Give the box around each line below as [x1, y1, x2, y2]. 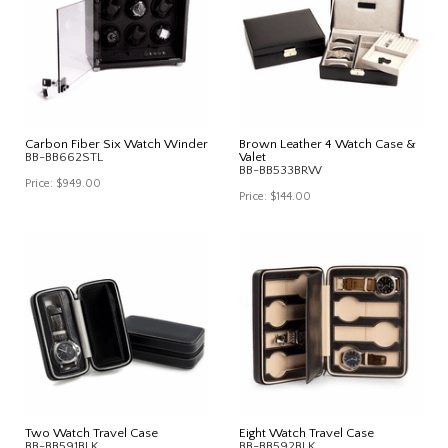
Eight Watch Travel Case [239, 425, 374, 440]
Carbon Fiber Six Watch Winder [25, 136, 208, 151]
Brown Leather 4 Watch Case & [239, 136, 416, 151]
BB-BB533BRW [239, 162, 322, 177]
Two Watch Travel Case [25, 425, 158, 440]
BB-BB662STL [25, 149, 103, 164]
